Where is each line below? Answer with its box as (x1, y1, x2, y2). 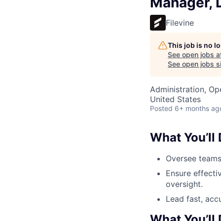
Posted (150, 104, 173, 112)
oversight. (166, 179, 203, 189)
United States (150, 94, 201, 104)
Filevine (166, 18, 194, 28)
